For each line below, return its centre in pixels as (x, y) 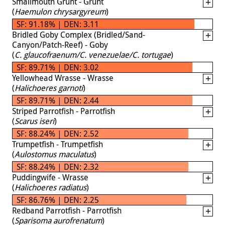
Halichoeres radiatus (50, 187)
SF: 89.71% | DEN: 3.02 (58, 67)
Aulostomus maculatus (54, 154)
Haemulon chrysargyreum (60, 11)
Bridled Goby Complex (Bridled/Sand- (79, 34)
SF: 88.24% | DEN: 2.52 (58, 133)
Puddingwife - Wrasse (50, 177)
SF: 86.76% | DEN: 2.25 (58, 200)
